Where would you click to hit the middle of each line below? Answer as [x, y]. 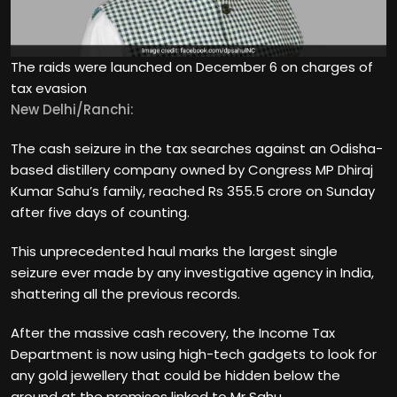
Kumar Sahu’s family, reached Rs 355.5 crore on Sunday [193, 191]
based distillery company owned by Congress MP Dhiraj [192, 169]
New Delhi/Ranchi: [72, 109]
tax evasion [49, 88]
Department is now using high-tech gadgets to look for [194, 354]
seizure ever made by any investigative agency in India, [192, 272]
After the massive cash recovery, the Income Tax [173, 332]
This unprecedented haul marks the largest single [174, 251]
